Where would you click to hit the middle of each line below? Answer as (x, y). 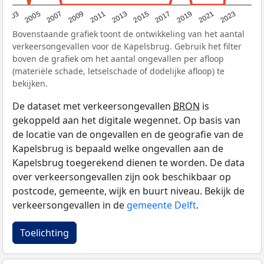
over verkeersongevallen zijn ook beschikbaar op (122, 177)
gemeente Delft (161, 205)
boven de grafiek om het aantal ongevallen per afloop (118, 59)
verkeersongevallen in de (70, 205)
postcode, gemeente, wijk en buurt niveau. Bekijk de (128, 191)
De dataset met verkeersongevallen (93, 106)
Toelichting (44, 233)
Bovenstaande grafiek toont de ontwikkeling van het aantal (128, 34)
